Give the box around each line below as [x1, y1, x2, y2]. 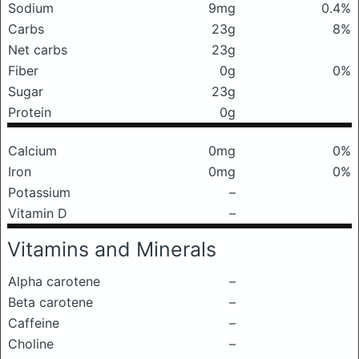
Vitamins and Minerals [7, 237, 216, 261]
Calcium [8, 143, 57, 159]
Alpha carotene [8, 273, 100, 289]
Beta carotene [8, 294, 93, 310]
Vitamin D [8, 205, 67, 221]
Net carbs [8, 42, 67, 58]
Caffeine [8, 315, 59, 331]
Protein [8, 104, 51, 120]
